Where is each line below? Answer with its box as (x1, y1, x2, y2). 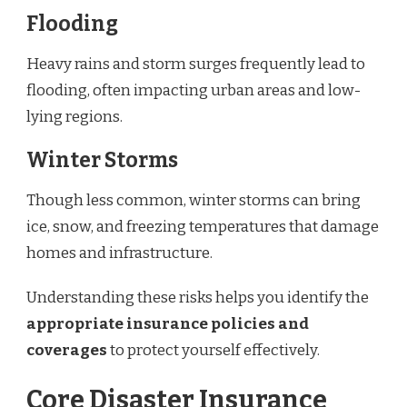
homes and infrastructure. (26, 243, 213, 263)
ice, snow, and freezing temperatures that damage (26, 216, 379, 236)
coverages (26, 340, 107, 360)
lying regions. (26, 106, 123, 126)
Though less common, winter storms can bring (26, 190, 361, 210)
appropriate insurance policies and (26, 313, 309, 333)
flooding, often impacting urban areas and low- (26, 80, 361, 100)
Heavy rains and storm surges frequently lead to (26, 54, 365, 74)
